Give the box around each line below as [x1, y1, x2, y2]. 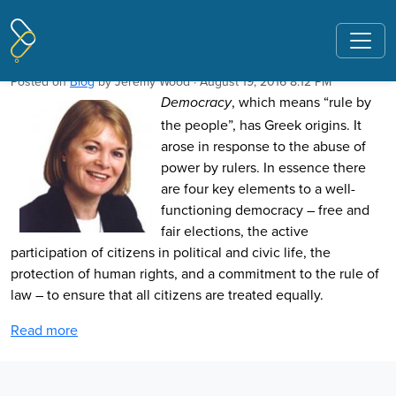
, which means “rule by [232, 92, 371, 111]
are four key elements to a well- [161, 179, 355, 198]
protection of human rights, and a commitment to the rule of [11, 263, 379, 283]
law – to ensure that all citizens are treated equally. [11, 285, 324, 304]
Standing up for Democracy [11, 38, 261, 67]
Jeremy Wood [115, 72, 190, 90]
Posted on [11, 72, 70, 90]
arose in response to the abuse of [161, 136, 366, 156]
